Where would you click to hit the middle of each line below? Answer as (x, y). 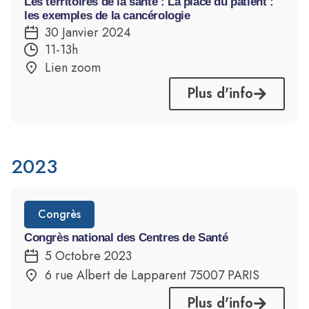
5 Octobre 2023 (88, 256)
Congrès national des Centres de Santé (126, 237)
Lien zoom (73, 67)
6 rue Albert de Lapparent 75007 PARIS (152, 276)
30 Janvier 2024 (88, 32)
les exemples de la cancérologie (107, 16)
